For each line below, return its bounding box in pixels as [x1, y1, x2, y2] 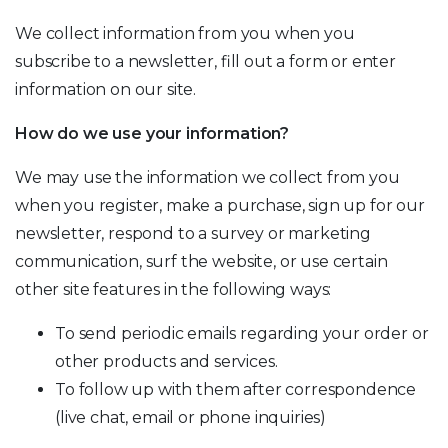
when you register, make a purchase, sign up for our [15, 196, 425, 215]
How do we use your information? [15, 124, 290, 143]
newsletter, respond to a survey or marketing [15, 224, 371, 243]
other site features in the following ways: [15, 280, 332, 299]
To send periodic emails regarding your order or [55, 324, 429, 343]
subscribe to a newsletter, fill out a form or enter [15, 52, 396, 71]
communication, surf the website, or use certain [15, 252, 388, 271]
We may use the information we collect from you [15, 168, 400, 187]
